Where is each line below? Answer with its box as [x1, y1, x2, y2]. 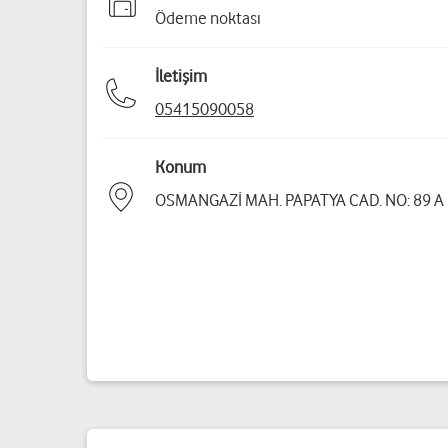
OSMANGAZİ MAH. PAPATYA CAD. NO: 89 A [155, 190, 444, 210]
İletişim [155, 66, 207, 86]
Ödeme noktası [155, 8, 261, 28]
